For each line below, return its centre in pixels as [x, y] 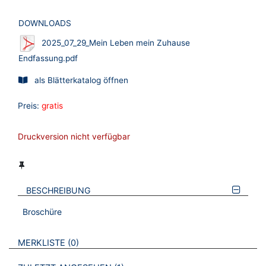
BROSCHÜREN [108, 242]
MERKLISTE [41, 243]
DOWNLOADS [45, 23]
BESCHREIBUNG [59, 191]
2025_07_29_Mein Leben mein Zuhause [116, 42]
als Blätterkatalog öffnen [81, 80]
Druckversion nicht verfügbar [74, 137]
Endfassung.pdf [48, 58]
